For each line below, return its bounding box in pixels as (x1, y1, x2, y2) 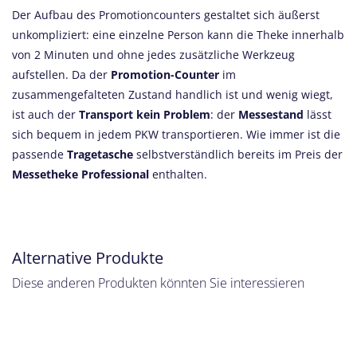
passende (12, 147, 67, 163)
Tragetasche (67, 147, 133, 163)
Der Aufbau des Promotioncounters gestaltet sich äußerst (12, 7, 320, 23)
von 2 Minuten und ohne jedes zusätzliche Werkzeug (12, 47, 295, 63)
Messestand (238, 107, 307, 123)
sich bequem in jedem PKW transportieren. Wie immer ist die (12, 127, 340, 143)
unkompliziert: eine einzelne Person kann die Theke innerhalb (12, 27, 344, 43)
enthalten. (152, 167, 207, 182)
